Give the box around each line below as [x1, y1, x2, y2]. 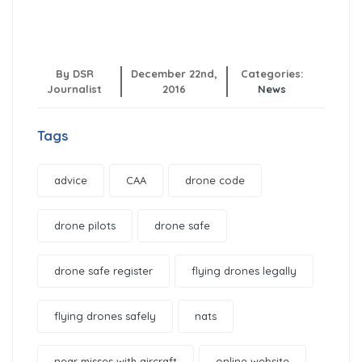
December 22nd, [130, 66, 217, 80]
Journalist [47, 82, 103, 95]
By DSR [55, 66, 94, 80]
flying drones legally [192, 263, 297, 277]
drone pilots [54, 218, 116, 232]
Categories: [241, 66, 304, 80]
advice [54, 173, 87, 187]
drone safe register [54, 263, 153, 277]
